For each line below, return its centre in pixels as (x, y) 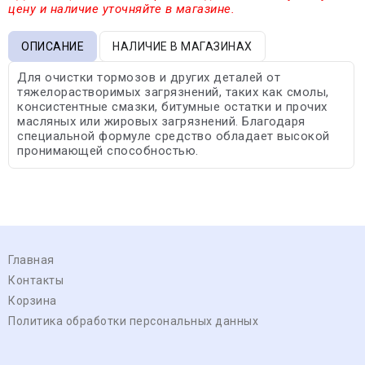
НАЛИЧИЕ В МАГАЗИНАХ (182, 46)
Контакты (36, 280)
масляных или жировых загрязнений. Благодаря (161, 121)
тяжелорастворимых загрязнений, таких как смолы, (173, 92)
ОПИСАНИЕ (53, 46)
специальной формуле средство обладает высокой (174, 136)
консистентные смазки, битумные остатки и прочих (172, 106)
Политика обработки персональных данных (133, 321)
